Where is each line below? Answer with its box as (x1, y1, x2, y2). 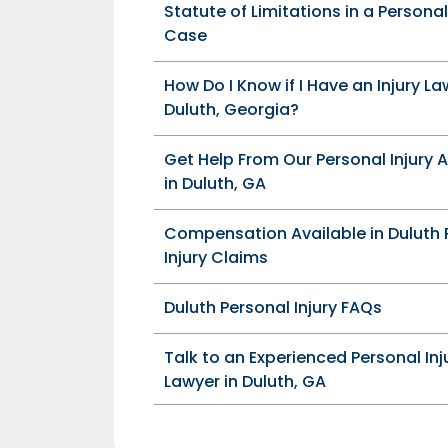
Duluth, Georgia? (164, 98, 299, 121)
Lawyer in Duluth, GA (164, 370, 326, 393)
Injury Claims (164, 246, 268, 269)
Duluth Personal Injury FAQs (164, 296, 382, 319)
